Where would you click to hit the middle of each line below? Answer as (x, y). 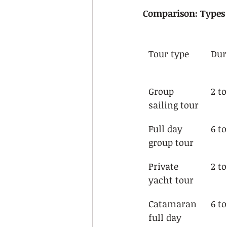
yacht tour (171, 180)
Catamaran (174, 204)
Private (165, 166)
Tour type (169, 54)
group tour (171, 142)
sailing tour (174, 105)
